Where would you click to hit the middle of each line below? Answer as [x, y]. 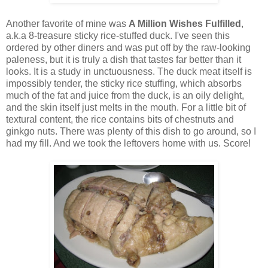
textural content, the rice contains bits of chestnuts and [120, 119]
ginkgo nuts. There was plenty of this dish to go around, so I [131, 131]
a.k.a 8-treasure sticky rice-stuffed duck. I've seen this [118, 35]
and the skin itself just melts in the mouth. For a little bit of [126, 107]
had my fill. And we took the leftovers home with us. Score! [128, 143]
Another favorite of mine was [67, 23]
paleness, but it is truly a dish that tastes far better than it [124, 59]
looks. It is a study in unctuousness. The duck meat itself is [129, 71]
